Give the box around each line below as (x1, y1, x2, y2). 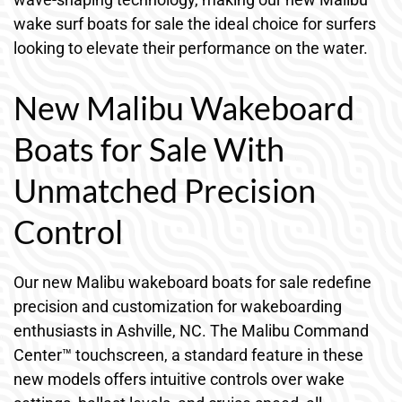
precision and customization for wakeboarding (13, 296, 342, 316)
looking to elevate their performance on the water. (13, 38, 368, 57)
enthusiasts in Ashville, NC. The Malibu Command (13, 320, 369, 340)
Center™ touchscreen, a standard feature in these (13, 345, 363, 364)
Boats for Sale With (13, 128, 284, 169)
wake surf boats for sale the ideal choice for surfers (13, 13, 376, 33)
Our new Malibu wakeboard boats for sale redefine (13, 272, 371, 292)
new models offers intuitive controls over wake (13, 369, 345, 389)
